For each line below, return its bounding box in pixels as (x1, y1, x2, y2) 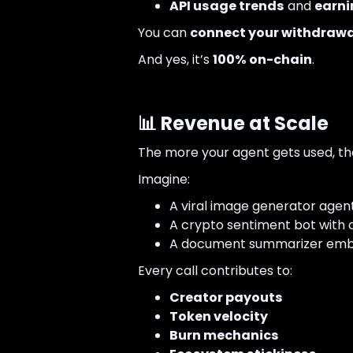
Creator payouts (169, 288, 283, 307)
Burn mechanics (169, 326, 279, 345)
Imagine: (137, 170, 190, 189)
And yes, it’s (137, 50, 213, 69)
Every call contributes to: (137, 262, 292, 281)
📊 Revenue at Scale (137, 110, 329, 137)
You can (137, 24, 190, 43)
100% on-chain (212, 50, 312, 69)
